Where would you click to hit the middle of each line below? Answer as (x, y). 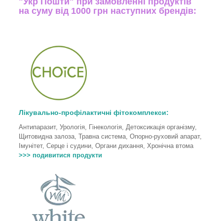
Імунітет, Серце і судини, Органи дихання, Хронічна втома (106, 146)
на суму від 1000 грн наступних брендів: (108, 11)
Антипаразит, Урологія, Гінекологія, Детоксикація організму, (108, 127)
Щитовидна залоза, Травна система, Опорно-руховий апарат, (110, 136)
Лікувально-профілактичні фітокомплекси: (94, 112)
